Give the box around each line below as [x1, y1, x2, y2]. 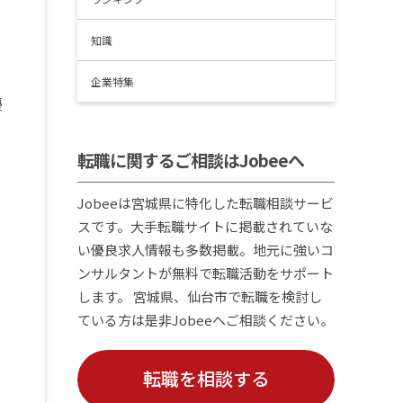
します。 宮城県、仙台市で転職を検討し [76, 287, 322, 306]
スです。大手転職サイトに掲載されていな [76, 217, 333, 236]
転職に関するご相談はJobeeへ [76, 148, 304, 172]
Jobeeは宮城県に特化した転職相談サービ [76, 193, 334, 212]
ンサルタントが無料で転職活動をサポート [76, 264, 334, 282]
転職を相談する [142, 365, 269, 391]
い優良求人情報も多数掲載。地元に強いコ [76, 240, 334, 259]
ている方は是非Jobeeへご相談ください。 [76, 310, 334, 329]
